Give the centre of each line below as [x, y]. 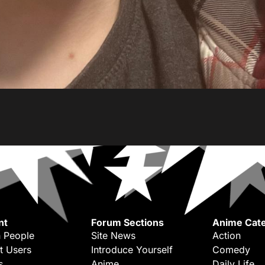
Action [227, 235]
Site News [113, 235]
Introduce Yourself [132, 250]
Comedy [231, 250]
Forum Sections [127, 222]
